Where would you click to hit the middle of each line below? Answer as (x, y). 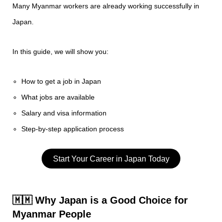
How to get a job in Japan (61, 81)
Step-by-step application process (73, 129)
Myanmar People (52, 214)
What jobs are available (58, 97)
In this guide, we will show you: (60, 52)
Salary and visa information (64, 113)
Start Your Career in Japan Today (111, 159)
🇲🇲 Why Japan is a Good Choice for (100, 200)
